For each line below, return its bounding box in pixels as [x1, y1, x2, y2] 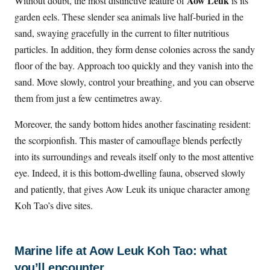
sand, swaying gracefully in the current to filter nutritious [14, 27, 229, 40]
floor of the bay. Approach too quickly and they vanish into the [14, 59, 253, 72]
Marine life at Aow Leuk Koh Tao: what [14, 244, 227, 258]
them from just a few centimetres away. [14, 92, 162, 105]
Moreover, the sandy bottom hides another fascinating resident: [14, 118, 251, 131]
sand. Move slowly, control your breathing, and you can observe [14, 75, 254, 89]
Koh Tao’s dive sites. [14, 199, 93, 212]
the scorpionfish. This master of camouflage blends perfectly [14, 134, 242, 147]
